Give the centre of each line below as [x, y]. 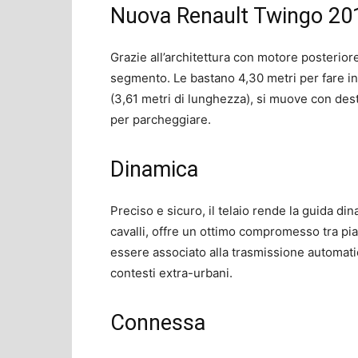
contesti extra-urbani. [171, 272]
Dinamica [154, 169]
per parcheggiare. [161, 119]
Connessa [158, 322]
